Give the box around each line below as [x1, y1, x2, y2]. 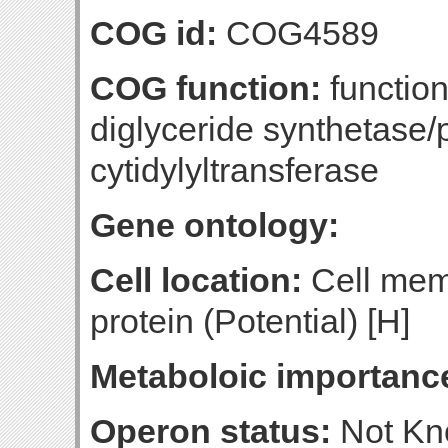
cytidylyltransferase [90, 151, 379, 189]
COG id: [90, 14, 217, 52]
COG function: [90, 69, 321, 107]
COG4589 [217, 14, 379, 52]
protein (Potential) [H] [90, 302, 410, 340]
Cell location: [90, 261, 302, 299]
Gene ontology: [90, 206, 339, 244]
